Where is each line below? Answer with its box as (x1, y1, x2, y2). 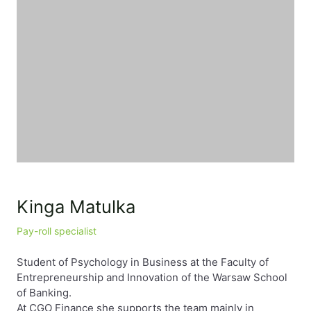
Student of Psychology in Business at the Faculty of (17, 255, 269, 269)
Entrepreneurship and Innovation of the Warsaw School (17, 271, 287, 284)
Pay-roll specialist (17, 225, 96, 237)
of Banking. (17, 286, 72, 299)
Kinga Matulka (17, 196, 135, 217)
